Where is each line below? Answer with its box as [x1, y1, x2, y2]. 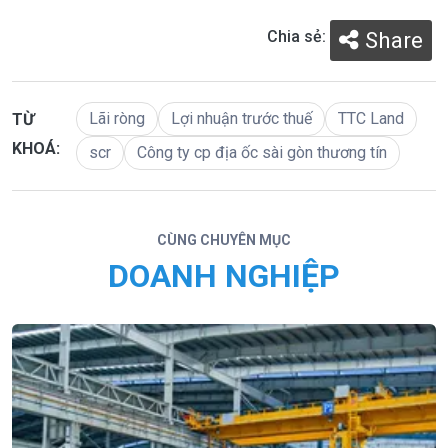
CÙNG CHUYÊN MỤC [157, 232, 291, 248]
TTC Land [338, 109, 404, 128]
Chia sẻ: [267, 27, 326, 46]
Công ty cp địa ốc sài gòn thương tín [137, 143, 387, 162]
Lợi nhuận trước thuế [171, 109, 312, 128]
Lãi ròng [89, 109, 145, 128]
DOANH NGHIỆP [108, 257, 340, 295]
